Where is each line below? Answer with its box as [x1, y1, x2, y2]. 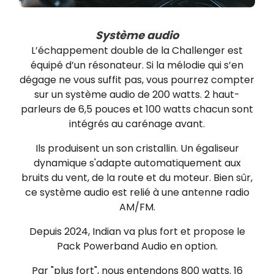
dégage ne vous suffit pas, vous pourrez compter [20, 72, 254, 87]
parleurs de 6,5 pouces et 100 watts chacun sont [21, 102, 253, 116]
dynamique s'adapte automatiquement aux [33, 155, 241, 170]
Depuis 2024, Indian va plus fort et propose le [29, 224, 245, 239]
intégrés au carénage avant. [69, 116, 205, 131]
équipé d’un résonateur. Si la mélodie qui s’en [31, 57, 243, 72]
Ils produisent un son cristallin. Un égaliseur [35, 141, 239, 155]
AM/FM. [119, 199, 155, 214]
